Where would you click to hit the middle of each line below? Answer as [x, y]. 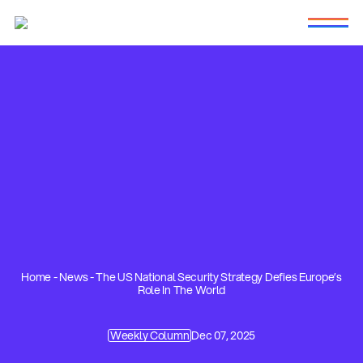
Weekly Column [149, 335]
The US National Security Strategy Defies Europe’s [219, 277]
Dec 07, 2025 [223, 335]
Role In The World [181, 290]
